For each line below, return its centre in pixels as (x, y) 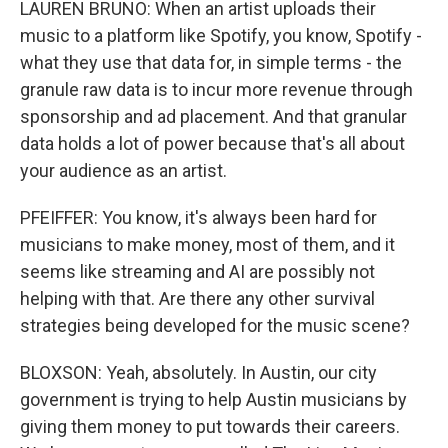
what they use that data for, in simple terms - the (211, 62)
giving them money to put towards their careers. (210, 426)
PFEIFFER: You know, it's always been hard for (198, 217)
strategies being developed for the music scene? (215, 325)
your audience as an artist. (123, 170)
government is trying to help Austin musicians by (213, 399)
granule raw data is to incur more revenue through (216, 89)
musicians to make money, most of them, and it (207, 244)
